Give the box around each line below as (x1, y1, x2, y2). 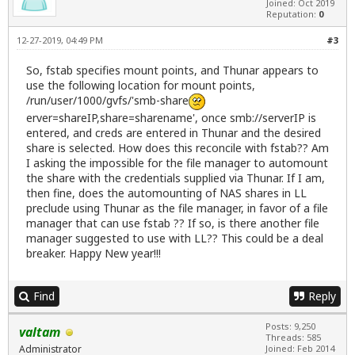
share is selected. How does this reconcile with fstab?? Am (26, 139, 329, 155)
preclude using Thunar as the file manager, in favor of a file (26, 200, 328, 216)
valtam (19, 323, 60, 341)
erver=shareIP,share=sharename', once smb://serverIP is (26, 109, 316, 125)
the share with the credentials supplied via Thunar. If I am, (26, 170, 325, 185)
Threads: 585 (265, 330, 321, 343)
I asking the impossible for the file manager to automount (26, 155, 328, 170)
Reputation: (266, 8, 319, 21)
